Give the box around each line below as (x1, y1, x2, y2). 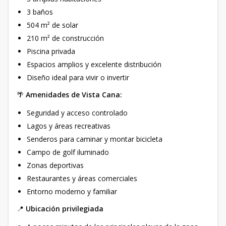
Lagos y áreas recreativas (27, 121, 110, 131)
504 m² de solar (27, 20, 78, 30)
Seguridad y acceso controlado (27, 108, 128, 118)
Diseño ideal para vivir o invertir (27, 73, 129, 82)
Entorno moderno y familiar (27, 187, 117, 196)
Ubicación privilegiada (26, 204, 103, 213)
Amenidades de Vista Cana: (26, 90, 122, 99)
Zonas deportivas (27, 160, 84, 170)
